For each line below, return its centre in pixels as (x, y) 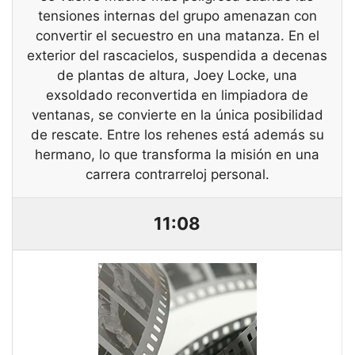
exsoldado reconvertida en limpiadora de (177, 95)
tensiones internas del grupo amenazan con (177, 16)
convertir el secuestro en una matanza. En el (177, 36)
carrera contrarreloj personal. (177, 175)
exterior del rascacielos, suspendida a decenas (177, 56)
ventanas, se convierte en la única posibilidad (177, 115)
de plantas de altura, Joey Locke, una (177, 76)
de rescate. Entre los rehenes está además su (177, 135)
